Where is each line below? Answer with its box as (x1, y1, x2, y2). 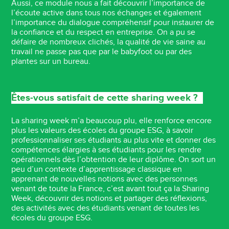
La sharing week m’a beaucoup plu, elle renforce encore (11, 116, 212, 126)
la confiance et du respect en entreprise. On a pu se (11, 28, 196, 38)
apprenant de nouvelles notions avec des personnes (11, 174, 198, 185)
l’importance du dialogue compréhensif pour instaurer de (11, 18, 215, 28)
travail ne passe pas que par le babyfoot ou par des (11, 47, 192, 57)
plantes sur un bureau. (11, 57, 95, 67)
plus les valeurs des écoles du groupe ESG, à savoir (11, 126, 194, 136)
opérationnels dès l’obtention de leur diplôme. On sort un (11, 155, 216, 165)
